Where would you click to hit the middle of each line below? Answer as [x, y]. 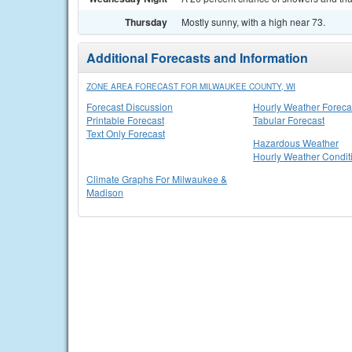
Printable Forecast [125, 120]
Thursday [146, 22]
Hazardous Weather [296, 143]
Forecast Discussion [130, 106]
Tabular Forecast [289, 120]
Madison [105, 192]
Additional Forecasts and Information [197, 58]
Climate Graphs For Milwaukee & [157, 179]
